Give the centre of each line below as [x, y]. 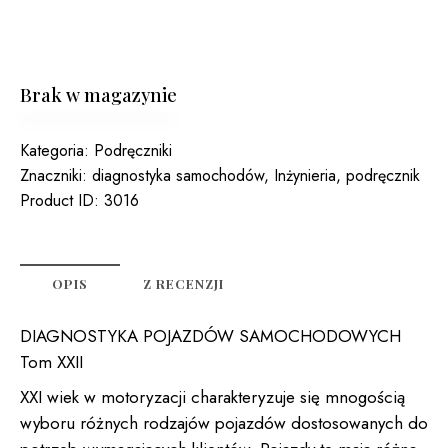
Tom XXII [51, 362]
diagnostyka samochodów [178, 176]
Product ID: [62, 201]
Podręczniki [133, 151]
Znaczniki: [56, 176]
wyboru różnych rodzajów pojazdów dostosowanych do [224, 422]
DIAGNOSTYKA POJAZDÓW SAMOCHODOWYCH [210, 336]
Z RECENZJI [183, 284]
